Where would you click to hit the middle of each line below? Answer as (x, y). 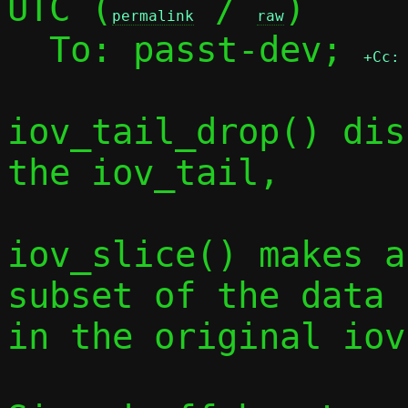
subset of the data (196, 296)
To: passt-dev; (206, 50)
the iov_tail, (143, 173)
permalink (153, 16)
